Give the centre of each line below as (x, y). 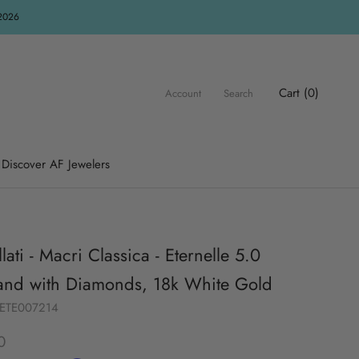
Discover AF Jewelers (56, 164)
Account (183, 93)
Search (238, 93)
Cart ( (293, 93)
